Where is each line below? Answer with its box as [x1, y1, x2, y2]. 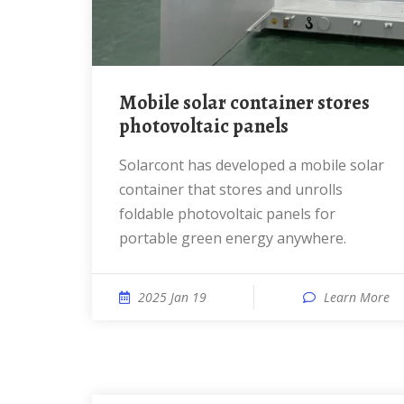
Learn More [324, 289, 390, 306]
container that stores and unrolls [119, 179, 343, 199]
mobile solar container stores [119, 89, 137, 116]
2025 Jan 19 [138, 289, 207, 306]
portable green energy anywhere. [119, 228, 346, 248]
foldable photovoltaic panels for [119, 204, 335, 224]
